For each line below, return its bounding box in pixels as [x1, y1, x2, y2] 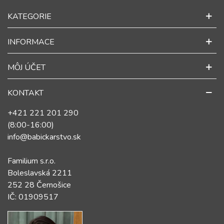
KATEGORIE [7, 11, 51, 22]
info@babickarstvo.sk [7, 131, 81, 143]
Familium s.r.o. [7, 155, 55, 167]
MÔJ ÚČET [7, 62, 45, 73]
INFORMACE [7, 36, 54, 48]
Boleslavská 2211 [7, 167, 72, 179]
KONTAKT [7, 87, 43, 99]
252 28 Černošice [7, 179, 71, 191]
